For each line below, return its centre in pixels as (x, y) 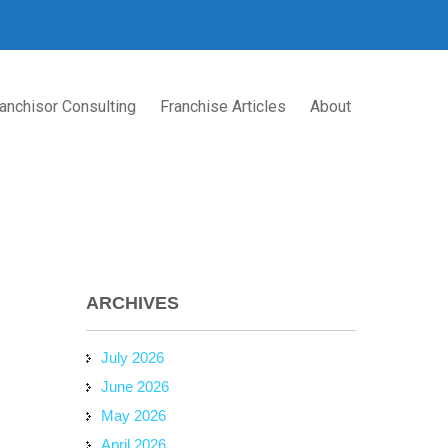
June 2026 (135, 386)
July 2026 (132, 357)
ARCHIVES (132, 303)
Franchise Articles (223, 106)
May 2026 (133, 415)
